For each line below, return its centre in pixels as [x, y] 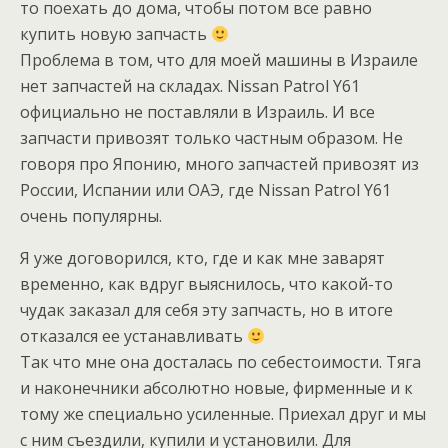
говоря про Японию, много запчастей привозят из [219, 164]
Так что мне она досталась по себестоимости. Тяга [220, 362]
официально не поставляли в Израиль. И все [197, 112]
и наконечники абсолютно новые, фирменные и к [216, 388]
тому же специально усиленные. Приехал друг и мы [223, 414]
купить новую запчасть [115, 34]
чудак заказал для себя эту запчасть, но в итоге [206, 310]
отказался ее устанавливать [133, 336]
